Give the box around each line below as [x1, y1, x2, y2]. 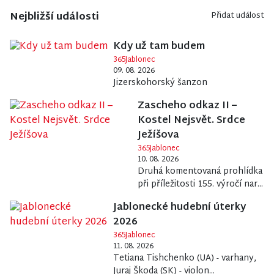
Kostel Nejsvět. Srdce [138, 112, 246, 130]
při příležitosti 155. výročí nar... [138, 177, 264, 193]
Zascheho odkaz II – [138, 97, 237, 116]
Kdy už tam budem [113, 38, 205, 56]
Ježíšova [138, 127, 180, 145]
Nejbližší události [10, 9, 99, 27]
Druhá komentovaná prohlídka [138, 164, 263, 180]
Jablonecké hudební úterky [113, 199, 246, 217]
